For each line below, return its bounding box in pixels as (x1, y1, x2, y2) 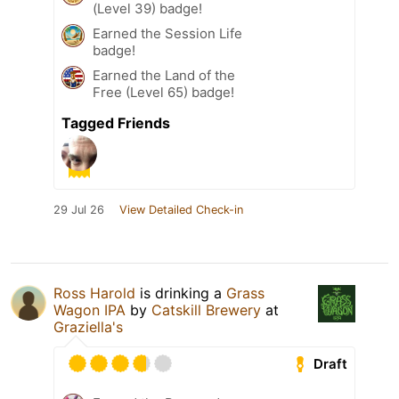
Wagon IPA (53, 301, 126, 320)
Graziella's (53, 318, 123, 337)
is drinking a (135, 284, 226, 303)
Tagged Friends (61, 114, 170, 133)
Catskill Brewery (151, 301, 261, 320)
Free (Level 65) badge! (93, 84, 234, 102)
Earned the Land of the (93, 67, 235, 85)
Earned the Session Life (93, 25, 242, 43)
